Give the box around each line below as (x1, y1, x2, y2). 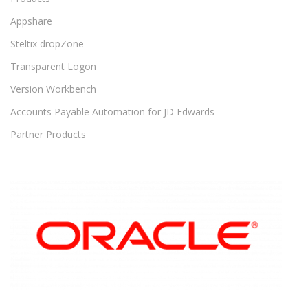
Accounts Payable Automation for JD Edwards (10, 105, 214, 119)
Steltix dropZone (10, 37, 84, 51)
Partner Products (10, 128, 86, 142)
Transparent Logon (10, 60, 96, 74)
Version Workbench (10, 82, 96, 96)
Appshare (10, 14, 52, 28)
